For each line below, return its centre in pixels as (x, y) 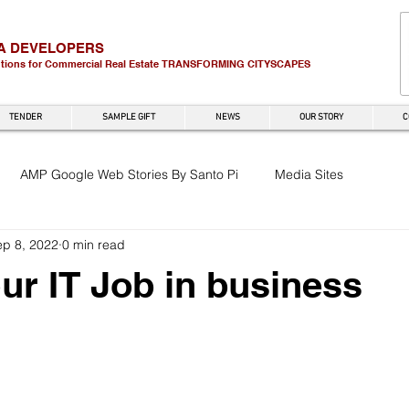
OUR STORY (321, 117)
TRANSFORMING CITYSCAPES (236, 64)
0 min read (94, 244)
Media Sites (309, 174)
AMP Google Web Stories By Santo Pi (129, 174)
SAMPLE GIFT (128, 117)
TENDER (25, 117)
